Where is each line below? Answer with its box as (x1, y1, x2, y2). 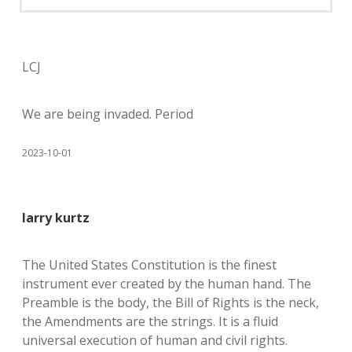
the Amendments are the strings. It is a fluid (22, 313, 278, 330)
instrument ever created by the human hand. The (22, 275, 311, 292)
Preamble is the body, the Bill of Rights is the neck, (22, 294, 319, 311)
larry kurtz (22, 209, 90, 226)
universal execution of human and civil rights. (22, 332, 288, 349)
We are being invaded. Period (22, 105, 193, 123)
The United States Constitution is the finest (22, 256, 277, 273)
